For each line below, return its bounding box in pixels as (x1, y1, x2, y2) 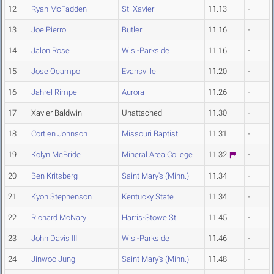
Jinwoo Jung (31, 254, 75, 264)
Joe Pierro (31, 25, 66, 35)
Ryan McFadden (31, 4, 87, 14)
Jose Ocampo (31, 67, 80, 76)
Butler (122, 25, 142, 35)
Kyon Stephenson (31, 192, 92, 202)
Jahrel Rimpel (31, 87, 79, 97)
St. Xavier (122, 4, 154, 14)
